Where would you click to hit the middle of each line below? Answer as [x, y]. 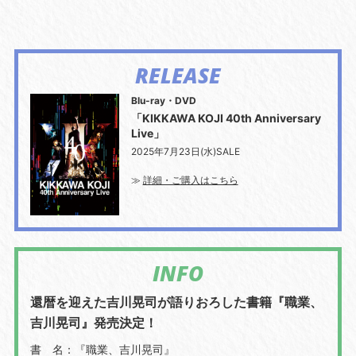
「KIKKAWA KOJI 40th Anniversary [226, 118]
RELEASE [178, 76]
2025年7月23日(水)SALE [185, 152]
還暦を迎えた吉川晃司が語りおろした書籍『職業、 [176, 302]
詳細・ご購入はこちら [190, 180]
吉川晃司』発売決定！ [93, 322]
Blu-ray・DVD [163, 101]
